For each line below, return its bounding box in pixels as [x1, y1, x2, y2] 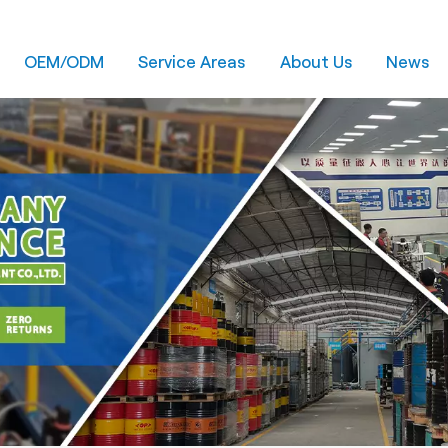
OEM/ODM [23, 53, 104, 72]
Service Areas [138, 53, 246, 72]
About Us [279, 53, 352, 72]
